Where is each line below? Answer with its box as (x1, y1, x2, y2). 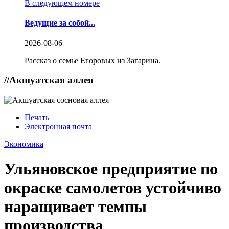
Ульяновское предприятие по (4, 159, 218, 178)
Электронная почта (25, 122, 92, 131)
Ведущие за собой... (25, 18, 95, 28)
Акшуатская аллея (9, 75, 93, 86)
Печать (25, 112, 49, 122)
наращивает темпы (4, 197, 147, 216)
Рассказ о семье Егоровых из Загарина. (25, 56, 161, 65)
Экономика (4, 139, 43, 148)
